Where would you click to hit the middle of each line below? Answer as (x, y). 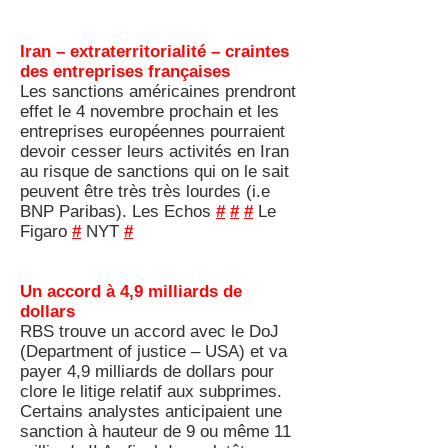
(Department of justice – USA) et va (153, 351)
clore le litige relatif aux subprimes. (151, 391)
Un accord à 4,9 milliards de (131, 291)
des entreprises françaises (125, 71)
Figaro (46, 231)
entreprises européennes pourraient (152, 131)
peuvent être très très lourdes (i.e (145, 191)
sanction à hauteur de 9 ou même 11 (155, 431)
